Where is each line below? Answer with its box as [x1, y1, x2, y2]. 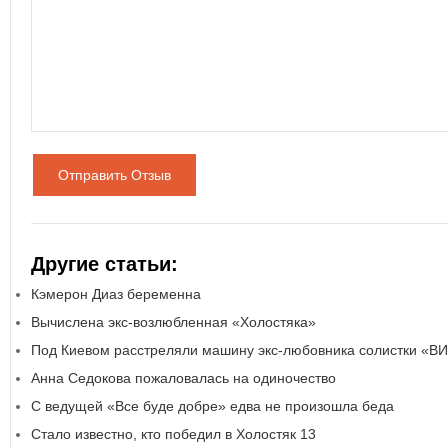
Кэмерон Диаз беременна [31, 286, 201, 302]
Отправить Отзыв [58, 167, 171, 183]
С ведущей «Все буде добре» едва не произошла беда [31, 398, 394, 414]
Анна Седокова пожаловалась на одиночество [31, 370, 336, 386]
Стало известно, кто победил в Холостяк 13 [31, 426, 316, 442]
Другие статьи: [31, 253, 178, 275]
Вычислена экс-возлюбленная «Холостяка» [31, 314, 316, 330]
